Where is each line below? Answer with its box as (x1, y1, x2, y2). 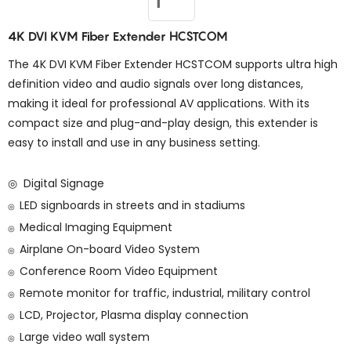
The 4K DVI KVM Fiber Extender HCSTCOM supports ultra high (8, 56, 338, 72)
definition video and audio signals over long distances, (8, 76, 303, 92)
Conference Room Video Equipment (20, 263, 218, 279)
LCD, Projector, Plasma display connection (20, 307, 248, 323)
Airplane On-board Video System (20, 241, 200, 257)
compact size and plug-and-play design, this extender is (8, 115, 318, 131)
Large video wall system (20, 329, 150, 345)
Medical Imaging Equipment (20, 219, 172, 235)
